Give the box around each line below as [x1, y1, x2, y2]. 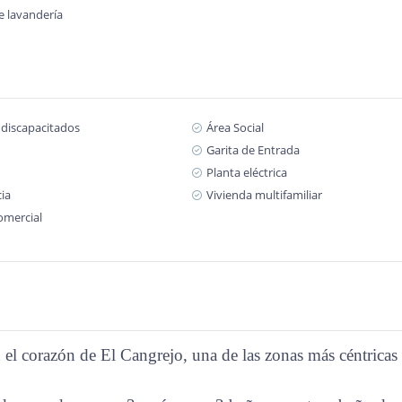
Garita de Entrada [205, 142, 300, 158]
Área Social [205, 119, 264, 135]
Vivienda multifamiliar [205, 187, 322, 203]
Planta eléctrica [205, 164, 287, 180]
